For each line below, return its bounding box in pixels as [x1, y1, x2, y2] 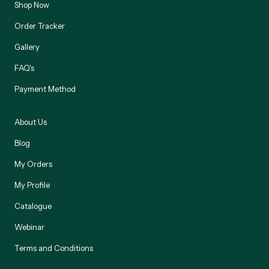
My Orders [14, 159, 52, 169]
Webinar [14, 222, 44, 232]
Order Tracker [14, 20, 65, 31]
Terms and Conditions [14, 243, 93, 253]
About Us [14, 116, 47, 127]
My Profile [14, 180, 50, 190]
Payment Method [14, 83, 76, 94]
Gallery [14, 41, 40, 52]
